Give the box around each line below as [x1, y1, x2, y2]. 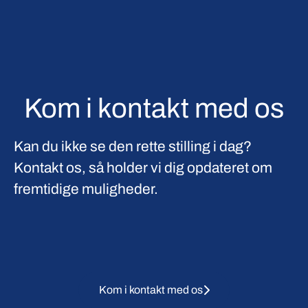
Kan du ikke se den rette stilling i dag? [14, 138, 252, 154]
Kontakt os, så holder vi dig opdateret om [14, 159, 272, 175]
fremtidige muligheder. [14, 181, 158, 197]
